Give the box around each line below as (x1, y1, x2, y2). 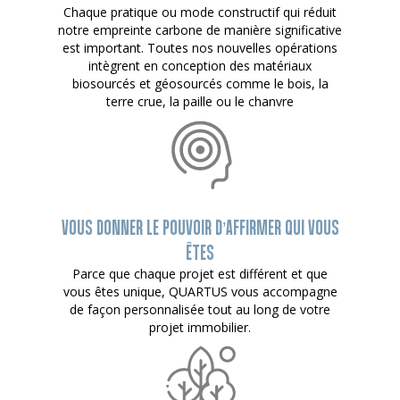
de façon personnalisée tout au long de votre (70, 300, 330, 318)
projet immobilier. (149, 318, 251, 336)
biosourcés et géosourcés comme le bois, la (71, 74, 329, 92)
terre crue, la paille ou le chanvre (106, 92, 294, 110)
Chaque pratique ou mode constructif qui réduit (63, 3, 337, 21)
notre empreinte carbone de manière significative (58, 21, 342, 38)
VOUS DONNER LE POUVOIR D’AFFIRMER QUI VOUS (61, 216, 339, 238)
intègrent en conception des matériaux (88, 56, 312, 74)
